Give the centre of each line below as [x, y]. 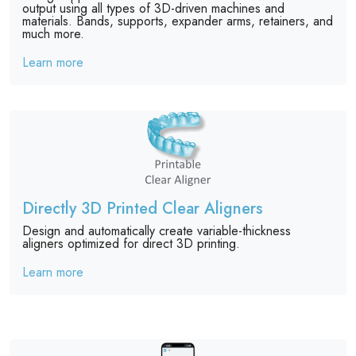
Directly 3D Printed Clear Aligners [143, 209]
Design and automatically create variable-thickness [157, 231]
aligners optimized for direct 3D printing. [131, 244]
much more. [53, 34]
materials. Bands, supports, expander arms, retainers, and [178, 21]
